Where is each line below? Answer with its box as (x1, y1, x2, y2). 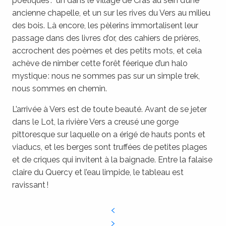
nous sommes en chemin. (12, 83, 107, 93)
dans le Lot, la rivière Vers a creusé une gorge (12, 117, 179, 127)
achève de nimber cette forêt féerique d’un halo (12, 58, 188, 68)
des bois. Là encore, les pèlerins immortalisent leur (12, 20, 198, 30)
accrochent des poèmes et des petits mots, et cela (12, 45, 202, 55)
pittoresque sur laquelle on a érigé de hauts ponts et (12, 129, 205, 139)
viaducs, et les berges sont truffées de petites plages (12, 142, 207, 152)
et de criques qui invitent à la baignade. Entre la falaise (12, 154, 212, 164)
